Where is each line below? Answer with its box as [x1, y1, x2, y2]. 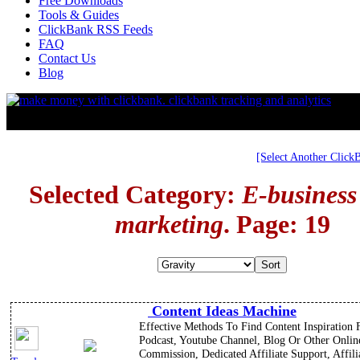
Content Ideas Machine [148, 303, 297, 320]
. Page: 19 [223, 210, 330, 239]
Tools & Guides [39, 8, 119, 22]
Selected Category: [29, 180, 242, 209]
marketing [114, 210, 223, 239]
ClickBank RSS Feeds [39, 22, 153, 36]
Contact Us [39, 51, 96, 65]
